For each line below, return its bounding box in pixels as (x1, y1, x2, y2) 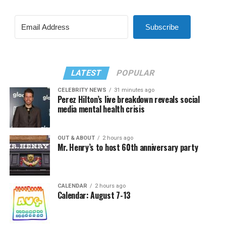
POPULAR (116, 68, 156, 78)
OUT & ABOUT (57, 135, 95, 141)
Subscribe (145, 23, 179, 31)
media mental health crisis (57, 103, 145, 115)
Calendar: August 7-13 (57, 189, 131, 201)
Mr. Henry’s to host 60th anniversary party (57, 141, 198, 153)
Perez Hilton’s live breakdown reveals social (57, 93, 200, 105)
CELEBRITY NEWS (57, 87, 106, 93)
